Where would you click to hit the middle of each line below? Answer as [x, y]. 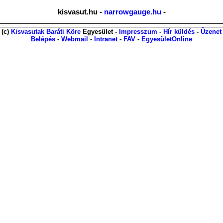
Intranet [106, 39]
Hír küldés [179, 32]
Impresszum [138, 32]
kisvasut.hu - [81, 12]
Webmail [75, 39]
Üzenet [211, 32]
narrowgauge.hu [132, 12]
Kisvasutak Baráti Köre [46, 32]
